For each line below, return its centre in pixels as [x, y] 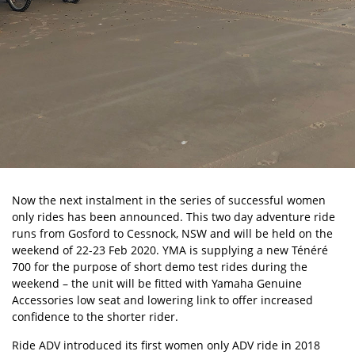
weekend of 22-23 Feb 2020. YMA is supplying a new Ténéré [170, 250]
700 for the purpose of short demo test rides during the [160, 267]
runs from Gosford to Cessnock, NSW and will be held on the [172, 233]
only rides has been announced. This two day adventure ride [174, 217]
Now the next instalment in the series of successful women [169, 200]
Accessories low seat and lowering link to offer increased [162, 300]
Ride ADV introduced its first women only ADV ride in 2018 [166, 345]
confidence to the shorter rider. [95, 317]
